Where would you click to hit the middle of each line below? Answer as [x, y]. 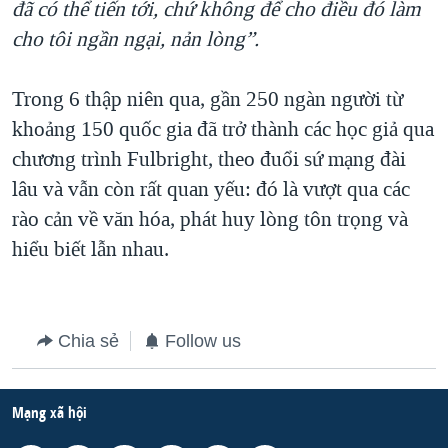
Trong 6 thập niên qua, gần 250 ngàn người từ [207, 98]
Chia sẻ [88, 340]
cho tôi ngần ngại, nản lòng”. [135, 38]
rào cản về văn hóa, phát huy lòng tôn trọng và [210, 218]
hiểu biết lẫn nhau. [90, 248]
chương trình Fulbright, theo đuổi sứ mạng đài [209, 158]
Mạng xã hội [49, 412]
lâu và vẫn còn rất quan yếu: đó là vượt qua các [211, 188]
